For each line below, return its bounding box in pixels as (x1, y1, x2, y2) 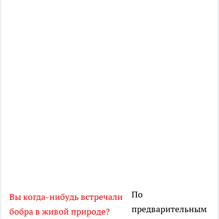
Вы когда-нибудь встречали (9, 191, 123, 203)
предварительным (131, 203, 207, 215)
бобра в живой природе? (9, 206, 110, 218)
